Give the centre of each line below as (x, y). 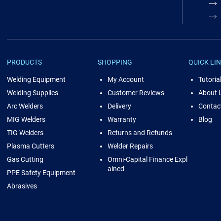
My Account (126, 79)
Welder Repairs (130, 146)
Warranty (122, 119)
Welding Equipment (36, 79)
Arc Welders (25, 106)
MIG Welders (26, 119)
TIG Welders (25, 133)
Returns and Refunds (140, 133)
